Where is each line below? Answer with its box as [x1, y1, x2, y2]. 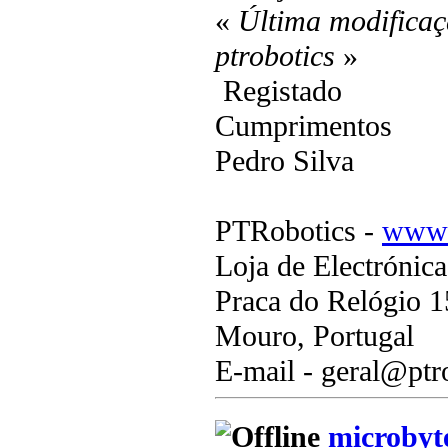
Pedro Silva [215, 143, 354, 178]
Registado [215, 73, 342, 108]
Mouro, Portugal [215, 318, 414, 353]
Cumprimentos [215, 108, 392, 143]
